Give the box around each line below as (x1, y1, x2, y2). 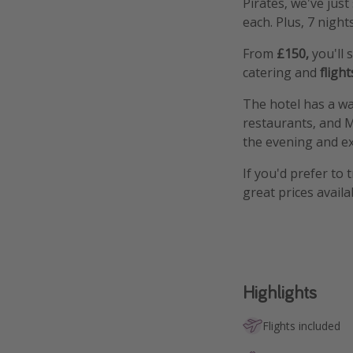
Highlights (243, 279, 317, 304)
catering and (243, 64, 320, 82)
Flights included (262, 318, 340, 333)
